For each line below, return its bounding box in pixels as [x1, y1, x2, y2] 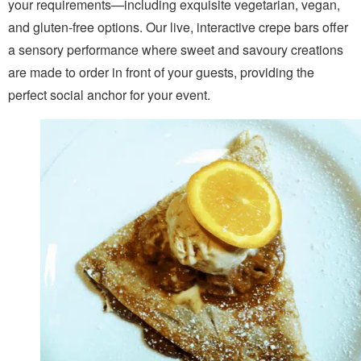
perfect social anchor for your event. [8, 85, 210, 105]
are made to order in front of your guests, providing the [8, 63, 314, 82]
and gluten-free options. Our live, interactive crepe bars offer [8, 18, 348, 37]
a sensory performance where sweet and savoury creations [8, 40, 343, 60]
